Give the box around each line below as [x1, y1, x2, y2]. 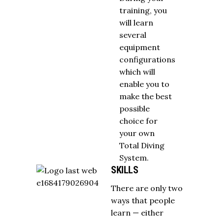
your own [119, 128, 155, 138]
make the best [119, 91, 172, 101]
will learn [119, 18, 153, 27]
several [119, 30, 146, 40]
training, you [119, 5, 167, 15]
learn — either [111, 208, 164, 218]
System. [119, 153, 149, 163]
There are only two [111, 183, 183, 193]
